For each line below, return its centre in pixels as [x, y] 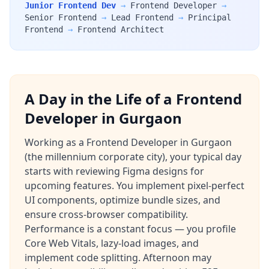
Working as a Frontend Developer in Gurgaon [128, 142]
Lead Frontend [142, 17]
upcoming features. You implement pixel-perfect [134, 186]
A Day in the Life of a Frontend [133, 99]
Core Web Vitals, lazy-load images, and [112, 243]
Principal [210, 17]
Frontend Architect [121, 29]
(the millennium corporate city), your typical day [133, 157]
